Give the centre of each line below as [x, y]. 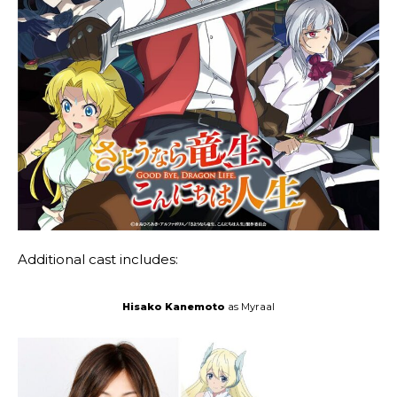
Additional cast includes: [98, 259]
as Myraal [250, 307]
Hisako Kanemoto [174, 307]
